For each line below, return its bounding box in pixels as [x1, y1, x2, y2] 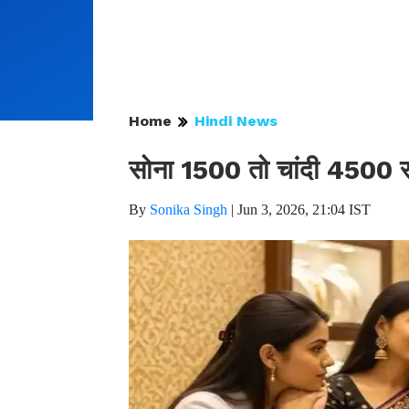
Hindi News [194, 112, 278, 130]
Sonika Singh [150, 202, 227, 217]
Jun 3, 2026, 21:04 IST [237, 202, 371, 217]
